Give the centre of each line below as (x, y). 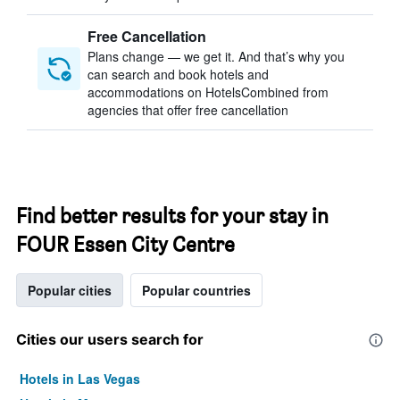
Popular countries (196, 290)
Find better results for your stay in (172, 216)
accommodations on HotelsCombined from (208, 92)
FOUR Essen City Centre (125, 244)
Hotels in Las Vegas (80, 379)
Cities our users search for (110, 339)
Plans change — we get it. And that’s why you (216, 56)
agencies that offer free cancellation (188, 110)
